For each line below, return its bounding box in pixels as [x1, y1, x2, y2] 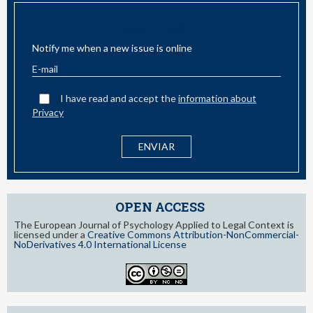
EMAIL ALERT [121, 22, 192, 36]
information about [178, 92, 256, 104]
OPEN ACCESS [115, 198, 205, 215]
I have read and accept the [60, 92, 178, 104]
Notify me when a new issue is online [32, 41, 192, 54]
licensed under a [14, 228, 87, 240]
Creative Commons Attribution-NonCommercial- [87, 228, 299, 240]
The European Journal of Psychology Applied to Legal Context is [14, 218, 294, 231]
